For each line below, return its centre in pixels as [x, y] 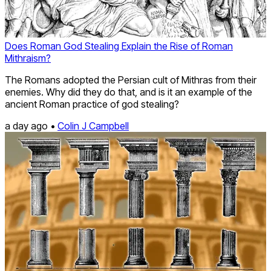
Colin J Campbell [93, 126]
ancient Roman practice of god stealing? [92, 104]
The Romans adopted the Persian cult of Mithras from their [131, 80]
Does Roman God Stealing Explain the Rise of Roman [119, 46]
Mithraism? [28, 58]
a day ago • [31, 126]
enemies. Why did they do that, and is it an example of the [129, 92]
